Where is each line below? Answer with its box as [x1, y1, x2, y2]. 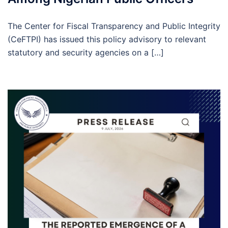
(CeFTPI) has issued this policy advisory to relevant [8, 34, 206, 44]
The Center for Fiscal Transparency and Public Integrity [8, 21, 220, 31]
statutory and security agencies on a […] [8, 47, 164, 58]
